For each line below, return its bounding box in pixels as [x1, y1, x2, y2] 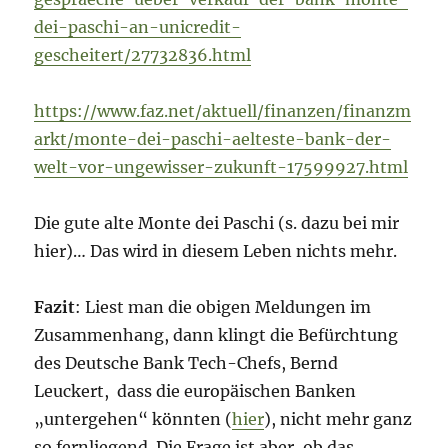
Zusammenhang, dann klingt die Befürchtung [34, 325, 399, 346]
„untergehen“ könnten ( [34, 409, 233, 430]
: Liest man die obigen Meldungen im [75, 297, 372, 318]
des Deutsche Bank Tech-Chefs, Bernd [34, 353, 339, 374]
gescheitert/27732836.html [34, 45, 252, 66]
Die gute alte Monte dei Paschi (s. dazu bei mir [34, 213, 400, 234]
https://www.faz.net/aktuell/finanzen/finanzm [34, 101, 412, 122]
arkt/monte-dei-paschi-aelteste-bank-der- [34, 129, 392, 150]
